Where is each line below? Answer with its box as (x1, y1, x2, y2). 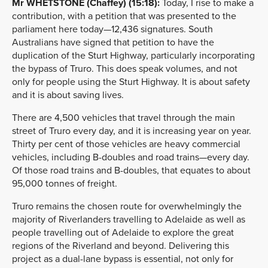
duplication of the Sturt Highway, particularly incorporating (12, 49, 255, 62)
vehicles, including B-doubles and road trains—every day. (12, 151, 249, 163)
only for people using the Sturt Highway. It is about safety (12, 75, 250, 88)
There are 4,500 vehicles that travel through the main (12, 111, 235, 124)
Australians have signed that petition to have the (12, 36, 214, 48)
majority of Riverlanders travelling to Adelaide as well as (12, 213, 245, 226)
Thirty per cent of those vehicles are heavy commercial (12, 138, 240, 150)
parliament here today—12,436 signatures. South (12, 23, 213, 35)
